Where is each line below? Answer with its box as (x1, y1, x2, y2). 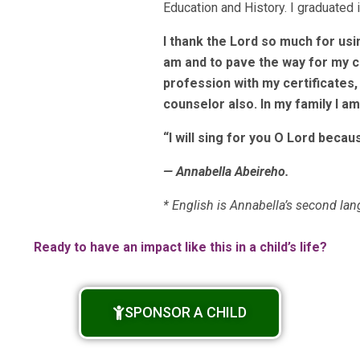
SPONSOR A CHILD (125, 304, 247, 321)
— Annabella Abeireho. (162, 164, 289, 180)
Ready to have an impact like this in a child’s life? (33, 239, 327, 256)
